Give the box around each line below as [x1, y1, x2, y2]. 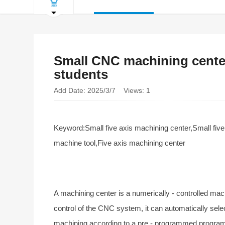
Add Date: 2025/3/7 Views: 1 [54, 86, 151, 94]
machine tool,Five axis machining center [54, 138, 186, 147]
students [54, 66, 108, 82]
